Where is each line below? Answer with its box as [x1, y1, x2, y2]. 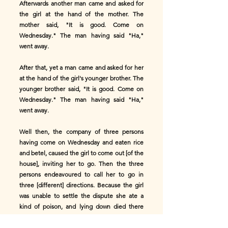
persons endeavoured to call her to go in [19, 170, 144, 178]
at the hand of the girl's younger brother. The [19, 74, 144, 82]
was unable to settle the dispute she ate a [19, 192, 144, 199]
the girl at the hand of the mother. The [19, 10, 144, 18]
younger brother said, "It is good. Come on [19, 85, 144, 93]
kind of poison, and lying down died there [19, 203, 144, 210]
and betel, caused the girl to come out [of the [19, 149, 144, 157]
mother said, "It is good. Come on [19, 21, 144, 28]
